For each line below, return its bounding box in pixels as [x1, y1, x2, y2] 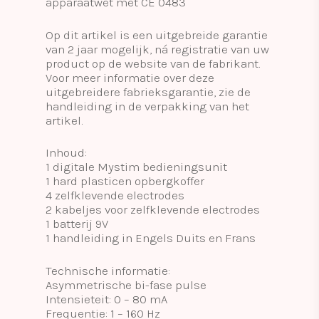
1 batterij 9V [46, 216, 108, 231]
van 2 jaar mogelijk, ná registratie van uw [46, 41, 269, 56]
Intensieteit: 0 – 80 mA [46, 291, 167, 306]
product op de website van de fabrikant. [46, 56, 260, 70]
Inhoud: [46, 145, 87, 159]
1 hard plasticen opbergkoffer [46, 174, 204, 188]
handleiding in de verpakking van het [46, 98, 249, 113]
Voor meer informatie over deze [46, 70, 214, 85]
